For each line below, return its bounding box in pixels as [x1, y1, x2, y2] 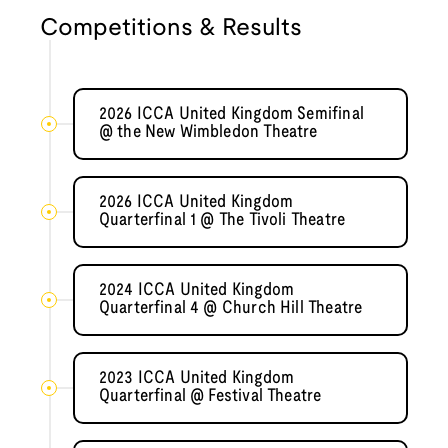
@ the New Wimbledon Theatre [98, 124, 318, 142]
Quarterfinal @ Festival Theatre [98, 388, 322, 406]
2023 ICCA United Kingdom [98, 370, 295, 388]
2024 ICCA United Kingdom [98, 282, 295, 300]
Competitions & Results [40, 18, 302, 41]
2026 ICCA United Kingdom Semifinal [98, 106, 364, 124]
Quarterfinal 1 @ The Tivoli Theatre [98, 212, 346, 230]
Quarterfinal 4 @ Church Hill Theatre [98, 300, 363, 318]
